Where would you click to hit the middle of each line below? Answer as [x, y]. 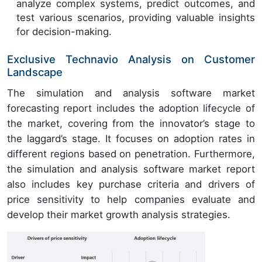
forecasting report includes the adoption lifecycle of [131, 108]
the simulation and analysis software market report [131, 169]
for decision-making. [64, 32]
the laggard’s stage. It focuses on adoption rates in [131, 139]
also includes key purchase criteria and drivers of [131, 185]
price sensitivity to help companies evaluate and [131, 200]
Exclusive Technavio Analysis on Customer [131, 59]
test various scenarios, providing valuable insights [136, 18]
